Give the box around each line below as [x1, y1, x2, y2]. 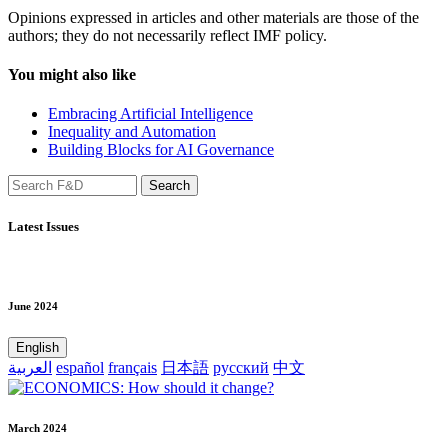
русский [213, 358, 269, 376]
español [56, 358, 104, 376]
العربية [8, 358, 52, 376]
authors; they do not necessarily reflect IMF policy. [8, 26, 327, 44]
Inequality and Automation [48, 123, 216, 141]
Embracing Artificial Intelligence [48, 105, 253, 123]
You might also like [8, 66, 136, 84]
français [108, 358, 157, 376]
